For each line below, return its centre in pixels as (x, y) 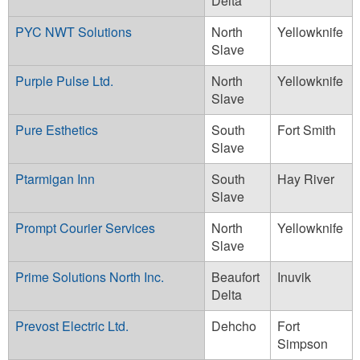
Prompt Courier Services (85, 227)
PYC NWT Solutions (74, 31)
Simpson (303, 343)
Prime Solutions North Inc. (90, 276)
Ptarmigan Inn (55, 178)
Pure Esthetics (57, 129)
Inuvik (294, 276)
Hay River (306, 178)
